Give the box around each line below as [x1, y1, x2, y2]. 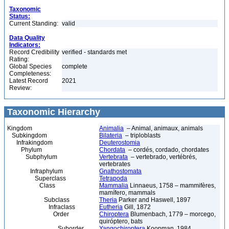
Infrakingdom [7, 139, 53, 146]
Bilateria [99, 132, 122, 139]
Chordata [99, 146, 125, 153]
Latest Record [9, 77, 48, 84]
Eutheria [99, 203, 123, 211]
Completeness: [9, 70, 51, 77]
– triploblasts [122, 132, 161, 139]
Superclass [7, 175, 66, 182]
